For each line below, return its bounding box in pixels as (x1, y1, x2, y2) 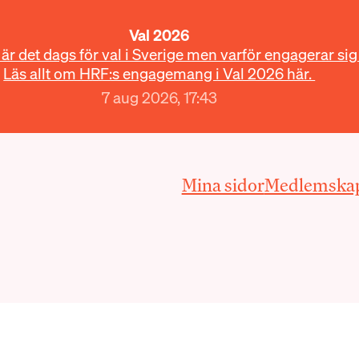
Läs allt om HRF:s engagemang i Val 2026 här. (3, 63, 316, 84)
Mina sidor (181, 172, 264, 196)
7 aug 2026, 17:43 (101, 87, 217, 108)
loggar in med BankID (30, 303, 162, 322)
